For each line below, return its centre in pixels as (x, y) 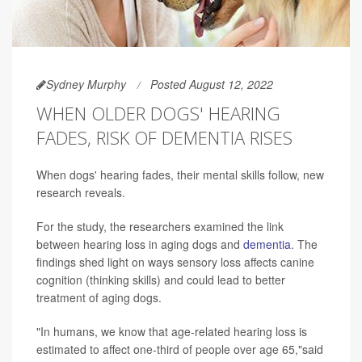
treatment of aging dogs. (99, 297)
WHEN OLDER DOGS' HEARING (158, 113)
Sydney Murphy (86, 84)
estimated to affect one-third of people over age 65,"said (180, 349)
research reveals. (81, 192)
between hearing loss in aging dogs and (140, 244)
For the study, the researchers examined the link (160, 226)
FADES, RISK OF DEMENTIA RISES (164, 137)
